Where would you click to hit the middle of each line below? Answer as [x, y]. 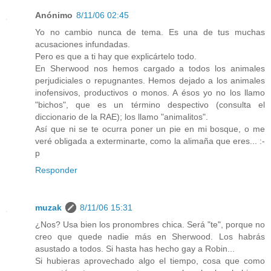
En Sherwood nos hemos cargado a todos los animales [150, 69]
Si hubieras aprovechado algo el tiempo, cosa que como [150, 261]
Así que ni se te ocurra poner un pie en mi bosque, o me [150, 129]
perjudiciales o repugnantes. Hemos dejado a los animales [150, 81]
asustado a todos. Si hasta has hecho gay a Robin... [135, 249]
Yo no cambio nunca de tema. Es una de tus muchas [150, 32]
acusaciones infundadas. [83, 44]
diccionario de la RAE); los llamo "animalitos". [122, 117]
